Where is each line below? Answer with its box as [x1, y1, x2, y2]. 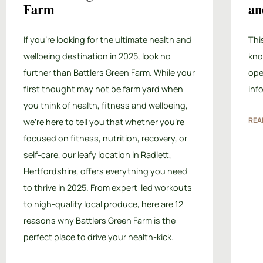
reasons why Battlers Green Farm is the [23, 214, 176, 226]
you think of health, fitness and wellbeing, [23, 99, 188, 111]
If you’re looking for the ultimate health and [23, 33, 191, 45]
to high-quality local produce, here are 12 [23, 198, 183, 210]
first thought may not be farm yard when [23, 83, 183, 95]
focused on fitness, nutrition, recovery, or [23, 132, 187, 144]
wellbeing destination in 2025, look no [23, 50, 171, 62]
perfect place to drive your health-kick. [23, 231, 174, 242]
